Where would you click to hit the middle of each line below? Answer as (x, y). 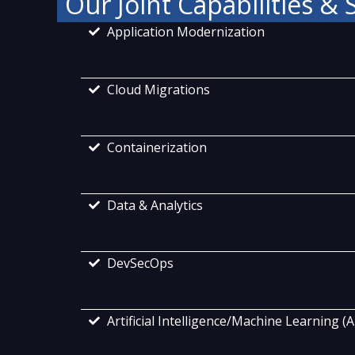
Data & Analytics (155, 206)
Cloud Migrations (158, 90)
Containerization (157, 148)
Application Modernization (185, 32)
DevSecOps (140, 263)
